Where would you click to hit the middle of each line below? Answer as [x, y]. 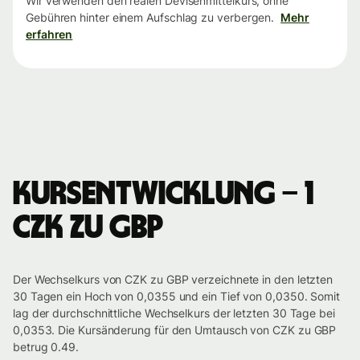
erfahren [49, 35]
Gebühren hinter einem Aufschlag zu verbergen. [150, 18]
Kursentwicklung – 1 [163, 195]
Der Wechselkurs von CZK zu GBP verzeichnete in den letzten [173, 280]
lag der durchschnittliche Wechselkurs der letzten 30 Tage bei [174, 313]
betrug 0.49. [46, 347]
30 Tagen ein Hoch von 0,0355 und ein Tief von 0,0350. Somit [177, 297]
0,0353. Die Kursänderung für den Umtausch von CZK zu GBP [175, 330]
